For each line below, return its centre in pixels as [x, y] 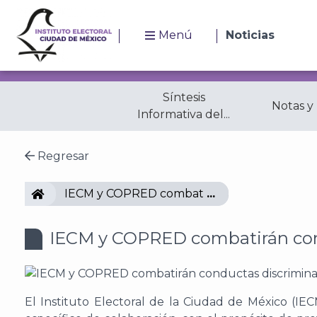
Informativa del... [184, 114]
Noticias [250, 35]
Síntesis [184, 97]
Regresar [62, 156]
